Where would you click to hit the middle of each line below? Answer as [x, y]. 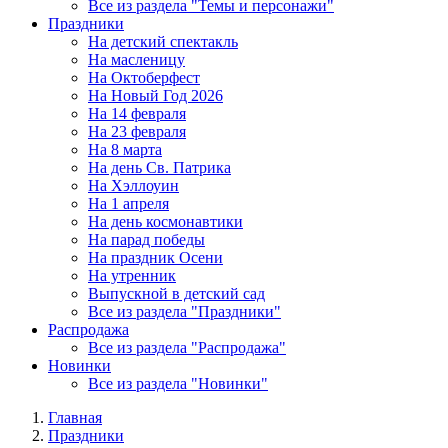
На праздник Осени [155, 257]
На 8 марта [125, 149]
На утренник [132, 275]
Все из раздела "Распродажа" [187, 347]
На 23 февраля [137, 131]
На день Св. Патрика [159, 167]
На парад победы [146, 239]
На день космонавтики [165, 221]
